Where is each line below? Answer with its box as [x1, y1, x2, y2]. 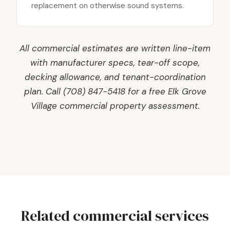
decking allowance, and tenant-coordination [24, 71, 206, 83]
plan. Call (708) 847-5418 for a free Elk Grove [24, 86, 206, 97]
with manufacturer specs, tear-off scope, [30, 57, 200, 68]
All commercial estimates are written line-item [20, 43, 210, 54]
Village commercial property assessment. [30, 100, 200, 111]
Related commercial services [21, 206, 209, 225]
